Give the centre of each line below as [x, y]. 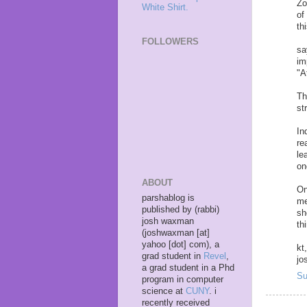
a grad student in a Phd [188, 268]
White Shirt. [165, 8]
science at [164, 291]
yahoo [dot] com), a [181, 244]
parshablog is [168, 198]
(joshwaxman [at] [176, 233]
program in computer [183, 279]
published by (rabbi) [181, 209]
